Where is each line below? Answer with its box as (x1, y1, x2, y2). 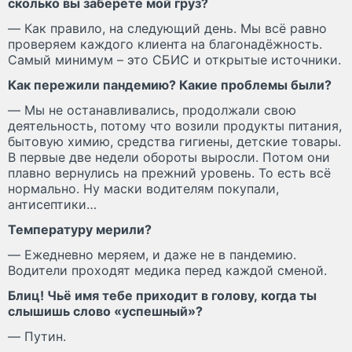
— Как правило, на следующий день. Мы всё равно (8, 20, 327, 36)
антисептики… (8, 196, 97, 212)
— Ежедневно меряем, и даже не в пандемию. (8, 246, 296, 262)
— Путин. (8, 328, 66, 344)
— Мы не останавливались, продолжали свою (8, 101, 296, 118)
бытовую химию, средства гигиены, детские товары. (8, 133, 341, 149)
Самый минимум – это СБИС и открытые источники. (8, 51, 341, 68)
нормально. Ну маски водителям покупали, (8, 180, 279, 196)
